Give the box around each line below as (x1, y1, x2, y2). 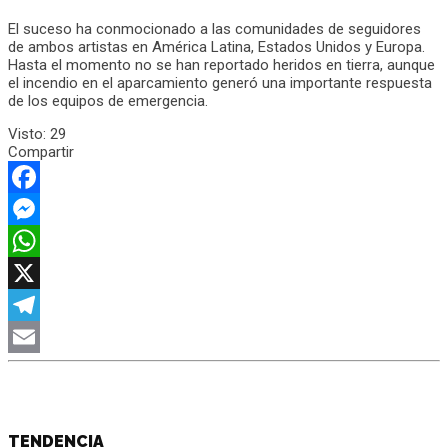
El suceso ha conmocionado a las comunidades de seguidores (8, 19, 421, 38)
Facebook (8, 199, 73, 218)
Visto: (8, 124, 46, 143)
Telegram (8, 327, 69, 346)
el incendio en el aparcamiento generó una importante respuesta (8, 73, 432, 92)
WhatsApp (8, 263, 76, 282)
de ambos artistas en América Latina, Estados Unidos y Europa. (8, 37, 425, 56)
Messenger (8, 231, 81, 250)
